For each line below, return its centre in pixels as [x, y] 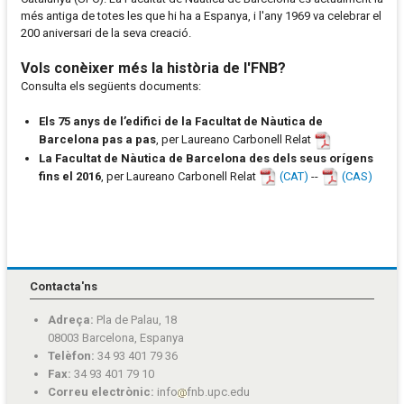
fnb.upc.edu [218, 392]
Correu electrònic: [101, 392]
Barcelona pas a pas [97, 140]
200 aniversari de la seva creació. [106, 33]
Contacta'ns [64, 287]
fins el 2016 [70, 176]
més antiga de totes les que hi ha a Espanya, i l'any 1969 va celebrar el [201, 16]
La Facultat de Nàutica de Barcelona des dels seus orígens [206, 158]
